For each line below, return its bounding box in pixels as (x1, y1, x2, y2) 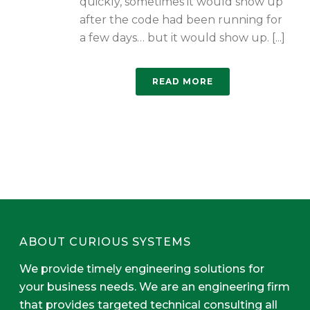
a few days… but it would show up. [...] (80, 31, 285, 44)
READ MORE (152, 76, 213, 86)
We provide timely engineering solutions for (19, 262, 265, 275)
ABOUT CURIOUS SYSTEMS (19, 235, 192, 248)
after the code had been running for (80, 13, 282, 26)
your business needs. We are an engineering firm (19, 280, 291, 293)
